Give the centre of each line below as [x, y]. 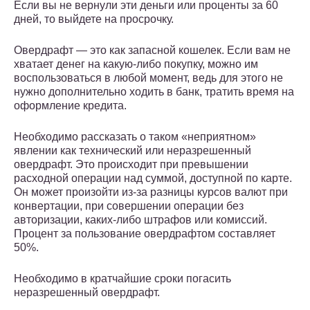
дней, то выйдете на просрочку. [94, 19]
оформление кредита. [70, 106]
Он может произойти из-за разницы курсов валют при [151, 192]
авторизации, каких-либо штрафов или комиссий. [140, 220]
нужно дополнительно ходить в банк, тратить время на [154, 92]
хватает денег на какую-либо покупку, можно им [136, 64]
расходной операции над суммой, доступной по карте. [153, 179]
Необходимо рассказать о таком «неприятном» [135, 137]
